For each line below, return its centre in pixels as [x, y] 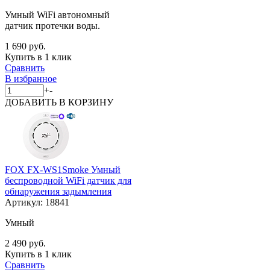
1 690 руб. [25, 46]
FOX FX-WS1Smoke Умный [63, 169]
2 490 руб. [25, 243]
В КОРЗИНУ [86, 102]
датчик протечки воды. [52, 25]
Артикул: [25, 202]
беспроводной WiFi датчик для [68, 180]
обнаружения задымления [58, 191]
